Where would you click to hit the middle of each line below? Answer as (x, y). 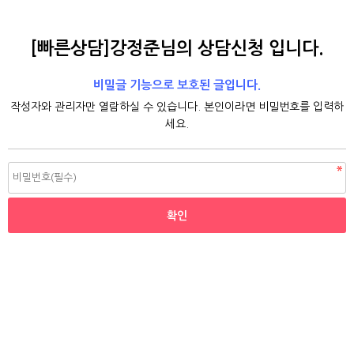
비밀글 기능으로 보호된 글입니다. (177, 85)
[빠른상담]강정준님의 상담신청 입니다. (177, 48)
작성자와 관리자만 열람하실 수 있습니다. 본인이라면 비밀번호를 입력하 (177, 107)
